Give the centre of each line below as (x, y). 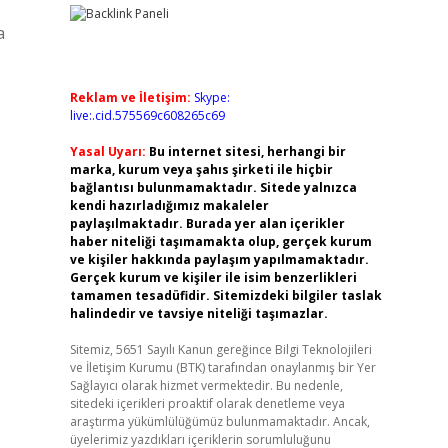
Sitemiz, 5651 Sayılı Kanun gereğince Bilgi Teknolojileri (220, 349)
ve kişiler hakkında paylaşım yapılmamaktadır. (219, 259)
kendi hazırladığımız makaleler (169, 205)
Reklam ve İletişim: (130, 97)
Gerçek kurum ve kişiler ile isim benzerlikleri (213, 277)
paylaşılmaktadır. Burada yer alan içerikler (207, 223)
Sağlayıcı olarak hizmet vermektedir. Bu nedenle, (206, 385)
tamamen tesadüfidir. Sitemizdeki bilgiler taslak (225, 295)
